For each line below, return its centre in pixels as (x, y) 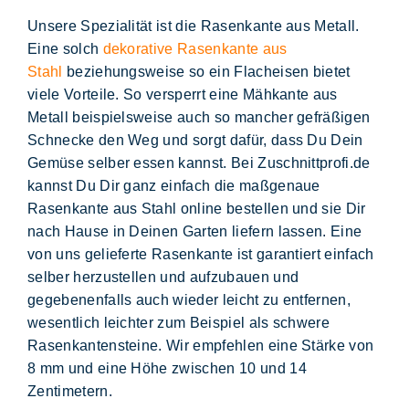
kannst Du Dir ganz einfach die (133, 186)
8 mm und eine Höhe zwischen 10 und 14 (167, 369)
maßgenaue (279, 186)
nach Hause (68, 232)
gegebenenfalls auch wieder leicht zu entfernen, (189, 300)
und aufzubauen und (228, 278)
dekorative (140, 49)
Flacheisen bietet (292, 72)
